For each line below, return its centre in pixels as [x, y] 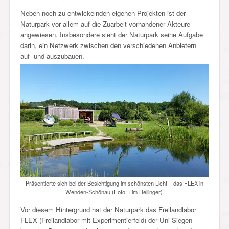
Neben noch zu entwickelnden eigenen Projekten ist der [103, 13]
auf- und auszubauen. [52, 56]
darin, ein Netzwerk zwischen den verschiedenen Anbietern [108, 45]
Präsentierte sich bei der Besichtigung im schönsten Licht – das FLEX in [114, 183]
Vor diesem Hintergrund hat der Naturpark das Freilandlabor [108, 209]
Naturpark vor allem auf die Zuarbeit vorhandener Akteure [105, 24]
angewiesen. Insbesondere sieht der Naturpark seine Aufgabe [112, 35]
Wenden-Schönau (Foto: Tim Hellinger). [114, 191]
